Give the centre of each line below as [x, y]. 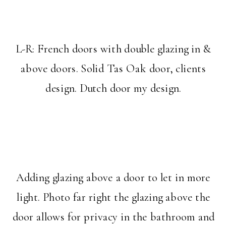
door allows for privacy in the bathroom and [113, 217]
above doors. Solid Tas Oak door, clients [114, 69]
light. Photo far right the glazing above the [113, 197]
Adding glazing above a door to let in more [114, 177]
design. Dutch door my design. [114, 89]
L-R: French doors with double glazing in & [113, 49]
